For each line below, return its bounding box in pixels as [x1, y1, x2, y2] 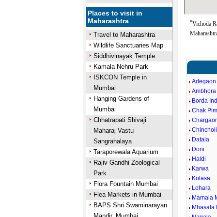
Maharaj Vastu [93, 127, 134, 134]
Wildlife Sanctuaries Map [93, 42, 163, 49]
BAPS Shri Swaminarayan [93, 201, 167, 209]
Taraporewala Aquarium [93, 148, 158, 155]
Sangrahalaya [93, 138, 132, 145]
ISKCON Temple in [93, 74, 147, 81]
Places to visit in [88, 9, 143, 17]
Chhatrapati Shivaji [93, 116, 146, 124]
